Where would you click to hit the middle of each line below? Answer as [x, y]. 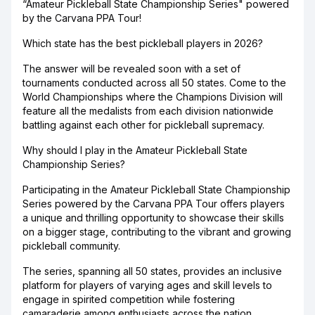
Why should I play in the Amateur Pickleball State [135, 150]
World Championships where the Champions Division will [153, 97]
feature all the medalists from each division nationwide [148, 111]
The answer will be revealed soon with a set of [131, 69]
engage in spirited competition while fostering [129, 299]
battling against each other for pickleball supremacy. [143, 125]
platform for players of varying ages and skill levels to [147, 285]
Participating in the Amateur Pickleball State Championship [156, 189]
